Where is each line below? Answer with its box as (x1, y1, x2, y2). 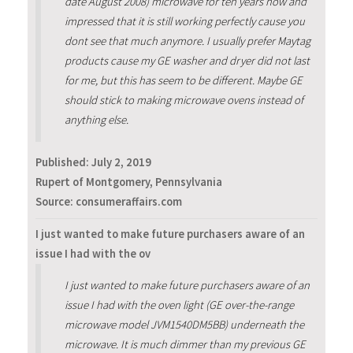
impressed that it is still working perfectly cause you (64, 14, 305, 29)
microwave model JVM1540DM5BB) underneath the (64, 317, 304, 332)
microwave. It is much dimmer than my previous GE (64, 336, 306, 351)
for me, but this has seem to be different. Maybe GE (64, 73, 303, 88)
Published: (35, 155, 91, 170)
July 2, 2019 (91, 155, 151, 170)
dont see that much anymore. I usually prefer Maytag (64, 34, 310, 49)
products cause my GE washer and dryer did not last (64, 54, 310, 69)
